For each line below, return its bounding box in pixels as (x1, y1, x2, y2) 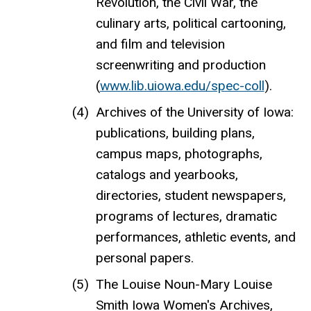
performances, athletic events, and (95, 229, 296, 246)
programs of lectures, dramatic (95, 208, 277, 225)
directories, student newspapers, (95, 187, 286, 204)
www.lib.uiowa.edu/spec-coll (99, 78, 264, 94)
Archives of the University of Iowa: (95, 104, 294, 121)
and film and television (95, 36, 225, 53)
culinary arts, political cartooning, (95, 15, 286, 32)
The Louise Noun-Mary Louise (95, 276, 272, 293)
